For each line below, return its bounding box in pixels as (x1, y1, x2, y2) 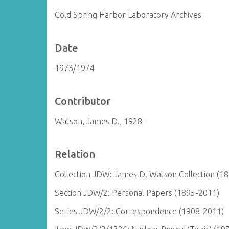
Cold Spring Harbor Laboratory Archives (55, 10, 202, 19)
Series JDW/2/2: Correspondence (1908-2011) (55, 207, 224, 216)
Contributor (55, 95, 111, 107)
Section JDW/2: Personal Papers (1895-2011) (55, 188, 220, 197)
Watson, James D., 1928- (55, 117, 146, 126)
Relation (55, 148, 96, 160)
